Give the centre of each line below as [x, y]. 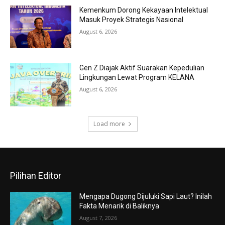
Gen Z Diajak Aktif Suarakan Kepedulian [142, 68]
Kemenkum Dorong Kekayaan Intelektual [144, 10]
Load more [109, 124]
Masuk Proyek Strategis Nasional [132, 19]
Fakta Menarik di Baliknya [120, 206]
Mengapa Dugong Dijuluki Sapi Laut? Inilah [146, 196]
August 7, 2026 [98, 217]
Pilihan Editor [36, 175]
